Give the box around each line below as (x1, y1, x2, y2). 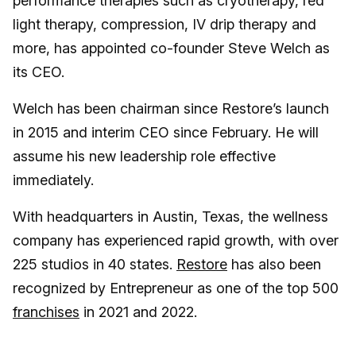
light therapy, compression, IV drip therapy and (13, 16, 316, 33)
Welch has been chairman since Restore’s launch (13, 100, 329, 118)
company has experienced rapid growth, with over (13, 232, 339, 250)
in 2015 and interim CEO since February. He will (13, 124, 319, 141)
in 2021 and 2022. (79, 304, 201, 321)
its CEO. (13, 64, 64, 81)
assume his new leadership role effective (13, 148, 276, 165)
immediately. (13, 172, 98, 189)
